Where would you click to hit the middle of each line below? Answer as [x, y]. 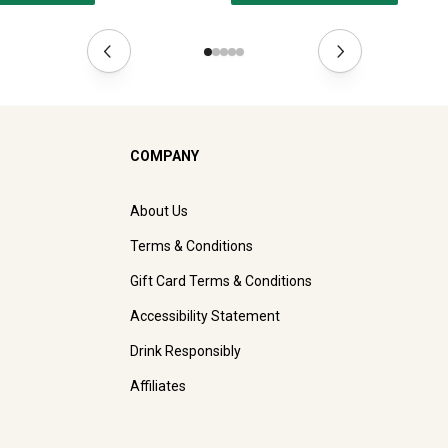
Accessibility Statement [205, 316]
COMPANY [164, 156]
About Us [159, 211]
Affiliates [158, 386]
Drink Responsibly [185, 351]
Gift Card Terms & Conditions [221, 281]
